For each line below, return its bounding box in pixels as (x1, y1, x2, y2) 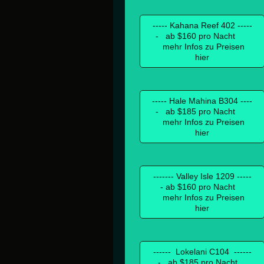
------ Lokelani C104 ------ (153, 246, 252, 256)
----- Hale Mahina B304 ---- (152, 95, 253, 105)
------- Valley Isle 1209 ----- (153, 171, 252, 181)
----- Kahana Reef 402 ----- (152, 20, 252, 30)
